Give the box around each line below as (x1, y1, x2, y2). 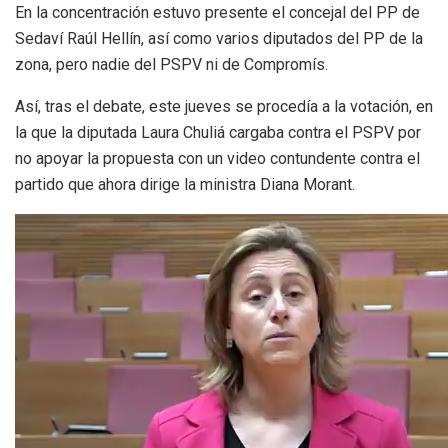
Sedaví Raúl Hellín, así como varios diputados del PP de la (15, 28, 423, 48)
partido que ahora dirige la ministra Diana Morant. (15, 174, 355, 194)
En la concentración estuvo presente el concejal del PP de (15, 2, 420, 22)
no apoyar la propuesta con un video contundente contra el (15, 148, 420, 168)
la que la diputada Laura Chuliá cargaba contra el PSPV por (15, 122, 421, 142)
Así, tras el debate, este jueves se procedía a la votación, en (15, 96, 433, 116)
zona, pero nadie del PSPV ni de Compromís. (15, 54, 328, 74)
